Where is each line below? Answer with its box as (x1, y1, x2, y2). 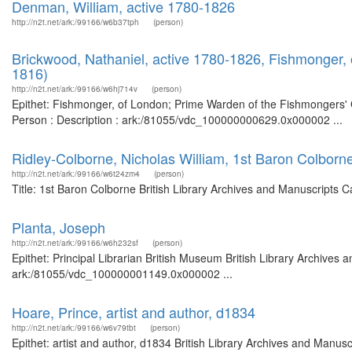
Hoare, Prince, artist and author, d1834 (12, 302, 255, 322)
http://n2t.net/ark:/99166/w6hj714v (12, 83, 137, 94)
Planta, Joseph (12, 217, 105, 237)
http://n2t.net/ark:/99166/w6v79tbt (12, 322, 136, 333)
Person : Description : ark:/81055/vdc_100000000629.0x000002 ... (12, 112, 343, 127)
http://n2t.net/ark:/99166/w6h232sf (12, 237, 138, 248)
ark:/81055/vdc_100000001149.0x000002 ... (12, 266, 233, 281)
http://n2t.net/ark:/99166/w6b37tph (12, 16, 139, 27)
